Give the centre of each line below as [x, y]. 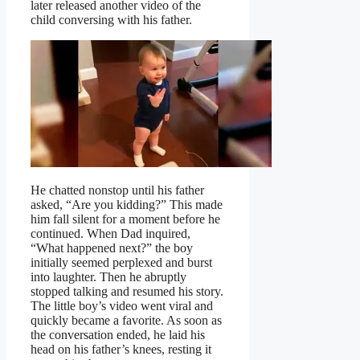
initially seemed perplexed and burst [121, 263]
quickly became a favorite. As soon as [126, 321]
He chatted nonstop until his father [117, 190]
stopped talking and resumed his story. [127, 292]
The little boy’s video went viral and [122, 306]
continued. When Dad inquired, [110, 234]
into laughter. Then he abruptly [108, 277]
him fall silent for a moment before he [125, 219]
